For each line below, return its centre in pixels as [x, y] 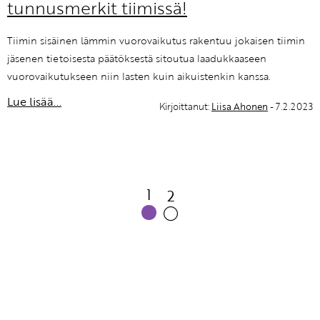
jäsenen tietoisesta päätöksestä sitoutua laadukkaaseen [137, 58]
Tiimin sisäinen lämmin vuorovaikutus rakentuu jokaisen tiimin [156, 40]
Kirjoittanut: [185, 107]
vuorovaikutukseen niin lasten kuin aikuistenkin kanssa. [139, 76]
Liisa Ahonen [240, 107]
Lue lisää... [34, 101]
